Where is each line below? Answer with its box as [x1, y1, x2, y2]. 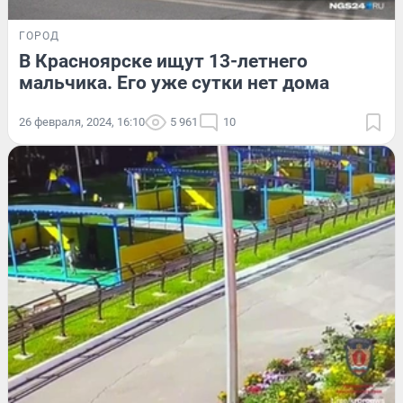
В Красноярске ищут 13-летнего [19, 49, 308, 72]
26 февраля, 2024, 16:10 [19, 114, 145, 129]
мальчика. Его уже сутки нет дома [19, 71, 329, 94]
